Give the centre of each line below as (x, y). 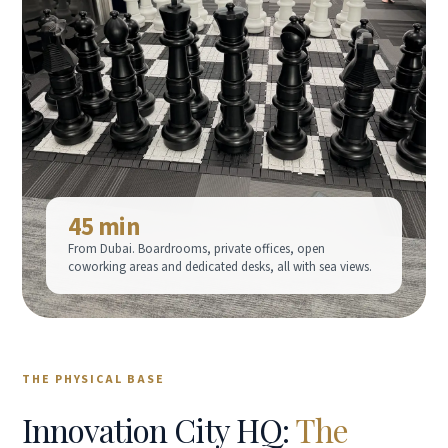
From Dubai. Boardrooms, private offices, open (196, 248)
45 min (104, 226)
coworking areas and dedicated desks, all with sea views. (220, 266)
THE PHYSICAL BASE (93, 379)
